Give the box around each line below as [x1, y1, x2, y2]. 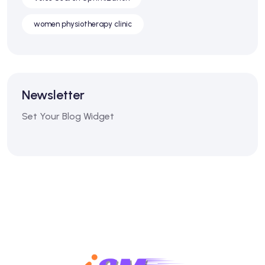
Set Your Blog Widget [22, 110, 114, 122]
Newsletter [22, 86, 85, 103]
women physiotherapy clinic [34, 19, 132, 28]
